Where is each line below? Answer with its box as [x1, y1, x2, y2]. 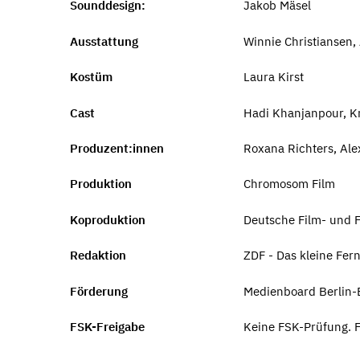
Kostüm [70, 69, 112, 85]
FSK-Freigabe [70, 319, 145, 335]
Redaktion [70, 247, 126, 264]
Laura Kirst [243, 69, 304, 85]
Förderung [70, 283, 128, 299]
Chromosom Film [243, 176, 335, 192]
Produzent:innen [70, 141, 164, 156]
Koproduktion [70, 211, 145, 227]
